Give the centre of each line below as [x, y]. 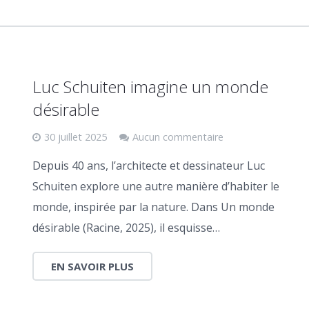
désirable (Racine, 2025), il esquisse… [126, 228]
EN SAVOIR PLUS [92, 266]
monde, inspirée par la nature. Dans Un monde [153, 207]
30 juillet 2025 [75, 137]
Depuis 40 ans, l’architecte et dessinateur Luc [148, 166]
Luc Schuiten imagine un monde [150, 87]
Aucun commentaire [178, 137]
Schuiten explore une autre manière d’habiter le [156, 186]
